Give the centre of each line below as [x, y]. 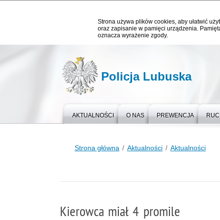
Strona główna [97, 148]
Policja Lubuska [146, 76]
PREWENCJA [175, 115]
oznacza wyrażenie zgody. [133, 35]
